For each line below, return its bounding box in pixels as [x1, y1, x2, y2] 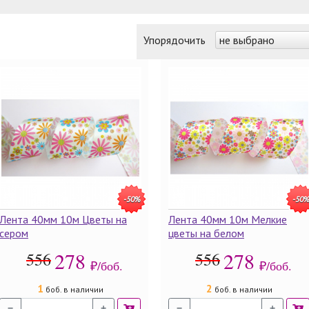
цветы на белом [168, 226, 244, 240]
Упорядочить [143, 33, 208, 47]
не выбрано [219, 33, 275, 47]
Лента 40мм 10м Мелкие [168, 212, 287, 226]
